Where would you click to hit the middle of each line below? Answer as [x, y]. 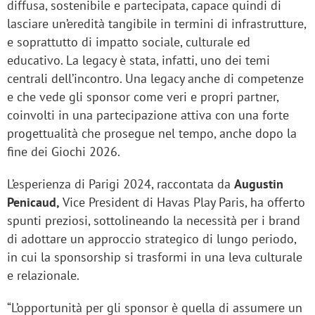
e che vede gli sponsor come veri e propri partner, [143, 97]
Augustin [259, 184]
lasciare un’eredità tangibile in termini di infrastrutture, [156, 24]
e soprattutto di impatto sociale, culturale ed [129, 42]
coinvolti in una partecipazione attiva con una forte [148, 115]
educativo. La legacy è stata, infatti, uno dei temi [139, 60]
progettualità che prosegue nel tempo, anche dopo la [152, 134]
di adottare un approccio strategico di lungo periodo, [152, 239]
